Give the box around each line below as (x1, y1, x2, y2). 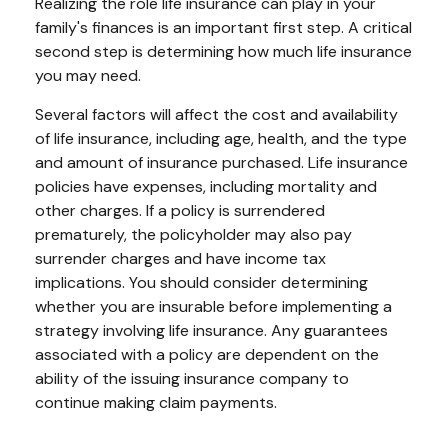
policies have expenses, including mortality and (35, 176, 377, 198)
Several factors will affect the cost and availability (35, 104, 398, 126)
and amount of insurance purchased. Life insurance (35, 152, 408, 174)
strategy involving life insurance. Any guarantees (35, 320, 388, 342)
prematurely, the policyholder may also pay (35, 224, 352, 246)
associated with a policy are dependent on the (35, 344, 379, 366)
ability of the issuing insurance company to (35, 368, 349, 390)
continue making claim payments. (35, 392, 277, 414)
